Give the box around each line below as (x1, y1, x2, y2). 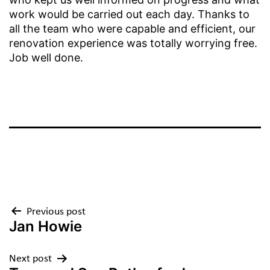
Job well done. (9, 51, 83, 64)
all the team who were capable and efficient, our (9, 22, 256, 36)
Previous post (27, 206, 86, 218)
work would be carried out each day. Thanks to (9, 8, 250, 21)
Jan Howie (9, 218, 82, 236)
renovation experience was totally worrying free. (9, 37, 257, 50)
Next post (9, 253, 52, 265)
